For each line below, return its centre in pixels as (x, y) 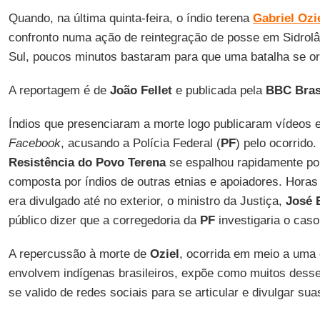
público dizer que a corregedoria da (104, 220)
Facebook (34, 143)
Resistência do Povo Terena (87, 162)
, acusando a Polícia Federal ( (140, 143)
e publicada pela (219, 90)
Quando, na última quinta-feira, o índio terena (130, 18)
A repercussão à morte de (79, 254)
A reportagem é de (59, 90)
